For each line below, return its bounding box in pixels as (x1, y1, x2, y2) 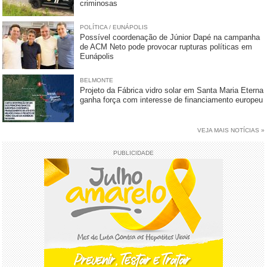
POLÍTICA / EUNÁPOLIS (80, 23, 148, 30)
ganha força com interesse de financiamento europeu (80, 95, 263, 104)
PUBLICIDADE (113, 149, 154, 156)
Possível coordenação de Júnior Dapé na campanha (80, 32, 260, 42)
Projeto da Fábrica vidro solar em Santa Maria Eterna (80, 85, 264, 95)
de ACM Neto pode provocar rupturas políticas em (80, 42, 253, 51)
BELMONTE (80, 76, 114, 83)
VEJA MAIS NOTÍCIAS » (197, 126, 265, 133)
